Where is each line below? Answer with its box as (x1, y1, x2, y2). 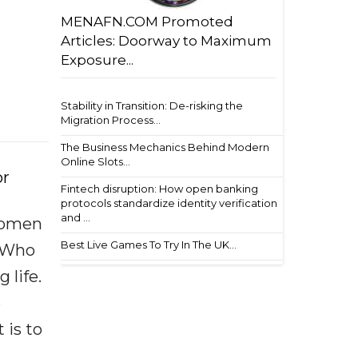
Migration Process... (61, 113, 161, 126)
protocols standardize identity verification (61, 197, 277, 209)
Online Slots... (61, 155, 130, 168)
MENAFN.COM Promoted (61, 14, 233, 30)
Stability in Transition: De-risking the (61, 99, 243, 112)
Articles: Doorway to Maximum (61, 33, 272, 49)
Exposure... (61, 52, 133, 68)
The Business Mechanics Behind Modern (61, 141, 269, 153)
